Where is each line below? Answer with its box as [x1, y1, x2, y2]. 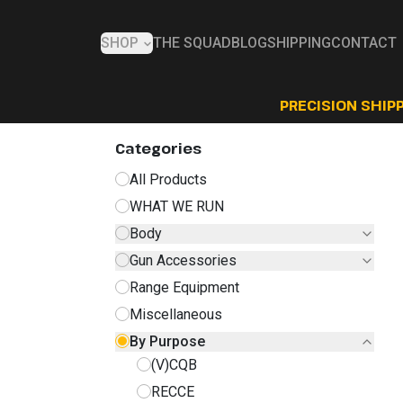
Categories [115, 138, 201, 158]
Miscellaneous [130, 305, 222, 323]
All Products [130, 170, 207, 188]
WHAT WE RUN [130, 197, 224, 215]
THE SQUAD [153, 34, 231, 52]
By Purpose [130, 332, 205, 350]
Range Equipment [130, 278, 239, 296]
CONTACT [331, 34, 397, 52]
